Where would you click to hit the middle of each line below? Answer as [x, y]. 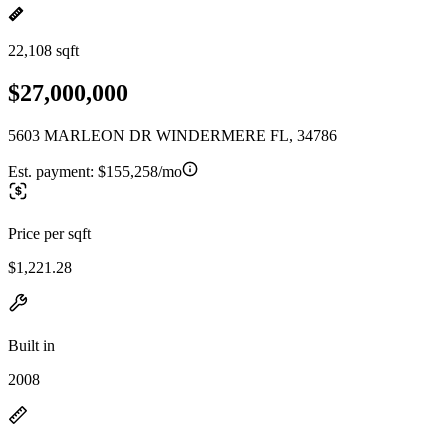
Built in [31, 345]
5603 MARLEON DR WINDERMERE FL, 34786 [172, 135]
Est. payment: [53, 171]
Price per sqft [49, 233]
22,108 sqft [43, 50]
